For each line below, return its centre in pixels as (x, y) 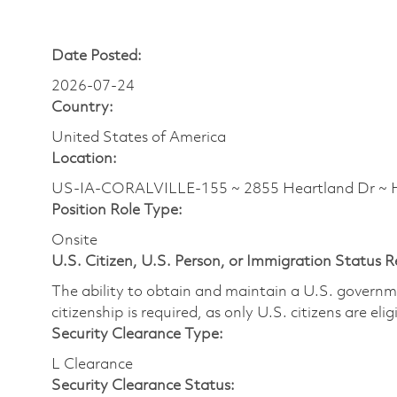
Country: (82, 107)
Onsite (74, 240)
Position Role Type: (117, 210)
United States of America (139, 137)
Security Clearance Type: (137, 334)
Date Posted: (97, 56)
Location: (84, 159)
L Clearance (92, 364)
